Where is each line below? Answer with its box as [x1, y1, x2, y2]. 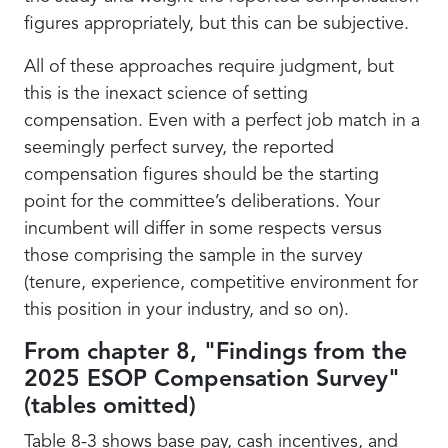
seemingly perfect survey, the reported [24, 139, 334, 157]
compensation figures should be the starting [24, 166, 379, 184]
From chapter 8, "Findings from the [24, 342, 407, 365]
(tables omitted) [24, 396, 196, 419]
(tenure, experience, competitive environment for [24, 274, 418, 292]
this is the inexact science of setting [24, 85, 308, 103]
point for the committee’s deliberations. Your [24, 193, 380, 211]
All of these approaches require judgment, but [24, 58, 394, 76]
